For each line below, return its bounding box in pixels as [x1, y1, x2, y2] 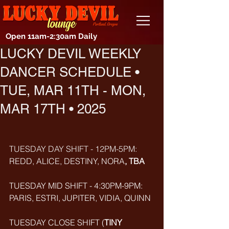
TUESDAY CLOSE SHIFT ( [9, 217, 104, 227]
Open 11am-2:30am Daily [6, 32, 97, 41]
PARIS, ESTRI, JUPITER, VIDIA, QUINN [9, 193, 151, 203]
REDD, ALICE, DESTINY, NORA [9, 156, 125, 166]
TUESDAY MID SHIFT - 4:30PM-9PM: [9, 180, 145, 191]
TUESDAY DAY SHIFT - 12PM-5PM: [9, 144, 139, 154]
